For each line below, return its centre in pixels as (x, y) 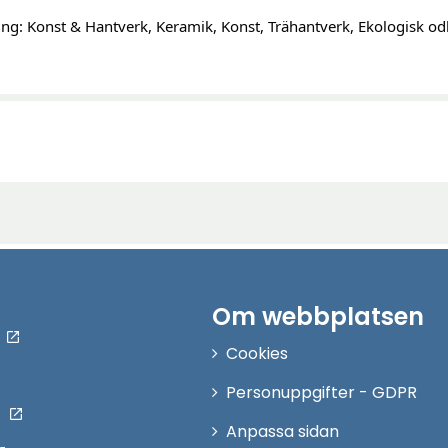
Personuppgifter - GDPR (322, 392)
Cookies (257, 353)
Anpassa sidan (283, 431)
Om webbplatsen (318, 316)
